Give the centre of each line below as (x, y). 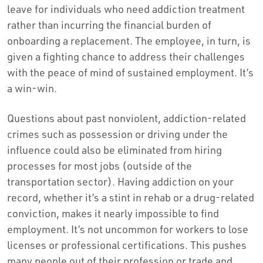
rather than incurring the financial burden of (109, 24)
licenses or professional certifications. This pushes (127, 245)
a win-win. (36, 88)
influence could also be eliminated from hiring (114, 149)
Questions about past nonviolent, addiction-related (127, 118)
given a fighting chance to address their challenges (126, 56)
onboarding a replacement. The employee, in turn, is (129, 40)
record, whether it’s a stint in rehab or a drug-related (131, 197)
